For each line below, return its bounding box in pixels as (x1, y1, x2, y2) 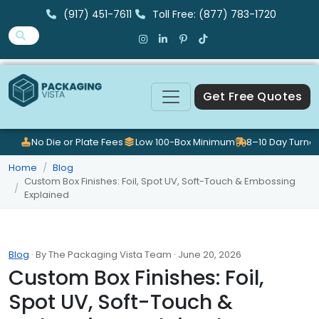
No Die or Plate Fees (31, 135, 124, 149)
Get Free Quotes (202, 88, 302, 105)
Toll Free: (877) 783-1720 (152, 7, 276, 21)
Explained (24, 188, 69, 202)
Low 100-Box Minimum (135, 135, 235, 149)
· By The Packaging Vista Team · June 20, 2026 (29, 248, 241, 262)
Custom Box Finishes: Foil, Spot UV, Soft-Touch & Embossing (24, 174, 296, 189)
